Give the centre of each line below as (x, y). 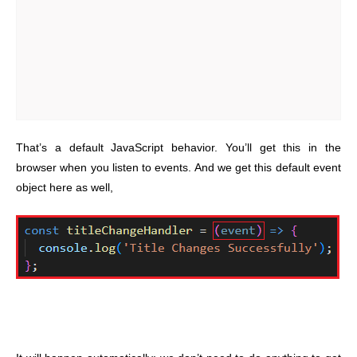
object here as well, (65, 187)
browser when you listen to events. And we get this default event (178, 167)
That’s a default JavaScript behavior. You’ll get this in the (178, 147)
